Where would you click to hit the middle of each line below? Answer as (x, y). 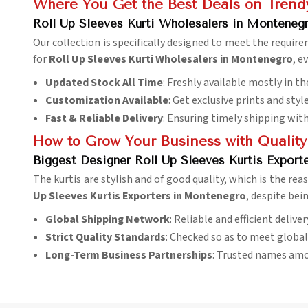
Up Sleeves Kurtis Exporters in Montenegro (140, 196)
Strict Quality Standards (106, 238)
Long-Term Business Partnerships (129, 255)
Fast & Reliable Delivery (104, 119)
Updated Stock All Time (104, 83)
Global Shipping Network (108, 220)
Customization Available (107, 101)
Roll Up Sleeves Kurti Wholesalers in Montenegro (171, 59)
